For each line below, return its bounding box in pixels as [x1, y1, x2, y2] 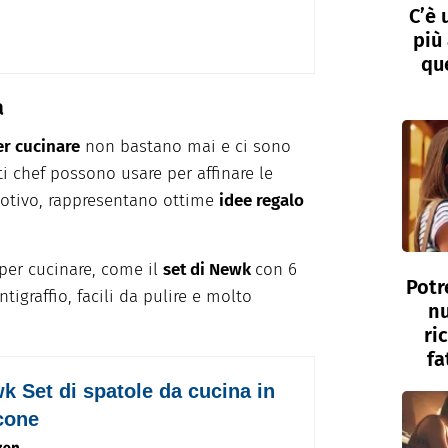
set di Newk [163, 259, 255, 281]
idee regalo [219, 190, 304, 212]
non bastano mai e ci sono [80, 136, 291, 158]
